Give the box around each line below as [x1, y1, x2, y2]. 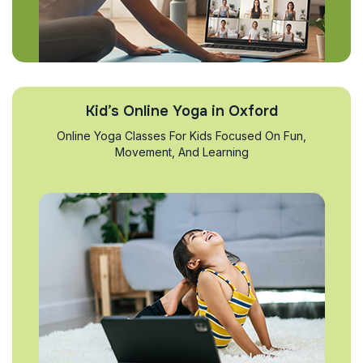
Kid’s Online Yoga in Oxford [85, 102, 278, 120]
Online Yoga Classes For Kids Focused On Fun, [57, 129, 306, 143]
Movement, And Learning [114, 145, 249, 159]
